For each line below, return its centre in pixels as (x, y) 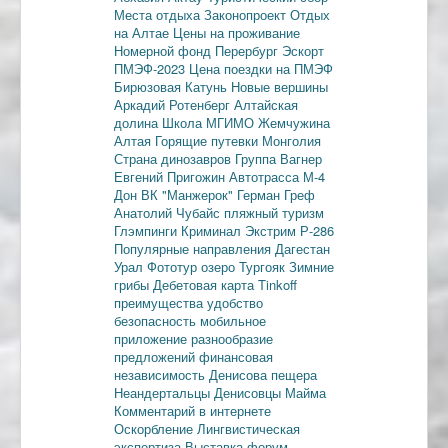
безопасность (157, 320)
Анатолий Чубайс (169, 212)
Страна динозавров (174, 158)
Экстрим (272, 230)
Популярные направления (194, 248)
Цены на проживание (236, 32)
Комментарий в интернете (192, 410)
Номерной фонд (164, 50)
